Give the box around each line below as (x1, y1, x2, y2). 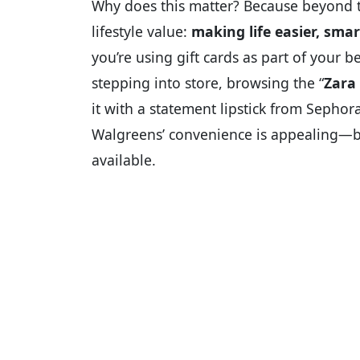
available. (92, 149, 156, 170)
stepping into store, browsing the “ (92, 72, 324, 92)
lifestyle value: (92, 21, 191, 41)
